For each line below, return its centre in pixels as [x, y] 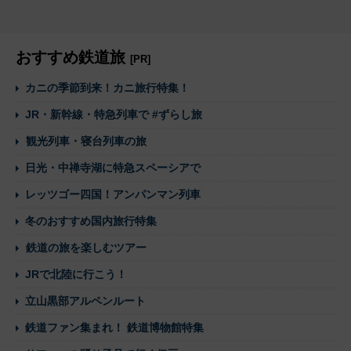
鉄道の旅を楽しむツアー [86, 247]
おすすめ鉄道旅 [73, 57]
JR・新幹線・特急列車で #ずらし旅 [114, 114]
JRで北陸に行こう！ [76, 274]
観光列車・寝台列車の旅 [86, 141]
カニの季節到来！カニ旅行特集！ [107, 87]
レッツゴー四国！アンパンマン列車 [113, 194]
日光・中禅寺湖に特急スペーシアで [113, 167]
